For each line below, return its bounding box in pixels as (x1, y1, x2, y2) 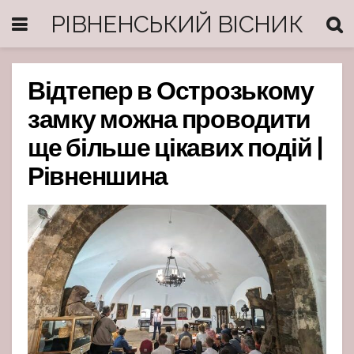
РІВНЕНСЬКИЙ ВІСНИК (51, 9, 303, 38)
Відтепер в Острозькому (28, 73, 314, 114)
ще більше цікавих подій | (28, 130, 322, 171)
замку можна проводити (28, 101, 311, 142)
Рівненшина (28, 158, 168, 199)
